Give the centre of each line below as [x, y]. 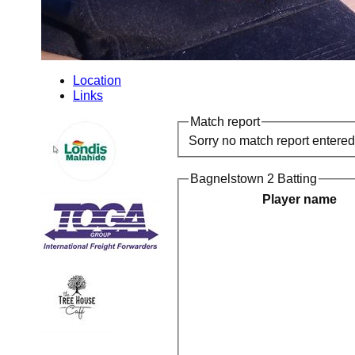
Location [97, 80]
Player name [299, 200]
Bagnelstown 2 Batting [254, 178]
